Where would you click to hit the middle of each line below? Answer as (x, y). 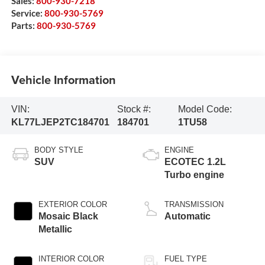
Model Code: (205, 109)
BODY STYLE (59, 150)
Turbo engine (194, 175)
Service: (28, 13)
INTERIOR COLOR (71, 259)
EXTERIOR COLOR (72, 205)
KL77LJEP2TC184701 (60, 122)
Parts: (24, 26)
